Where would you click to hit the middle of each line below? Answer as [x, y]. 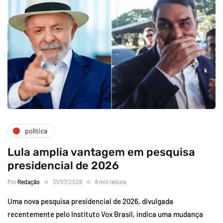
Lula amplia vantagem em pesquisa [101, 152]
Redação [29, 181]
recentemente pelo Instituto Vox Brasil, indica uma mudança [105, 214]
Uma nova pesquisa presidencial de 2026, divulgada [90, 201]
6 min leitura [111, 181]
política [36, 131]
